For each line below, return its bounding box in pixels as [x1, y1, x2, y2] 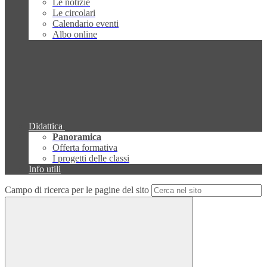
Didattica [29, 121, 63, 132]
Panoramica [52, 132, 101, 142]
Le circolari [52, 8, 95, 18]
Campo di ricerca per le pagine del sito [5, 185, 149, 195]
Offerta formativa [52, 142, 117, 153]
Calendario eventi [52, 18, 119, 29]
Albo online [52, 29, 97, 40]
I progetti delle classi [52, 153, 129, 164]
